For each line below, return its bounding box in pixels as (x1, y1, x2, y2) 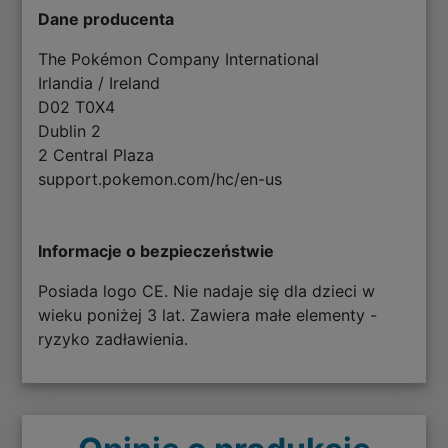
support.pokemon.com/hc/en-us (38, 169, 283, 190)
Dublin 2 (38, 121, 102, 142)
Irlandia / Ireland (38, 73, 161, 94)
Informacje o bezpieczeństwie (38, 241, 275, 262)
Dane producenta (38, 9, 175, 30)
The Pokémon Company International (38, 49, 320, 70)
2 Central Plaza (38, 145, 155, 166)
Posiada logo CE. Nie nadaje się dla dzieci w (38, 281, 376, 302)
